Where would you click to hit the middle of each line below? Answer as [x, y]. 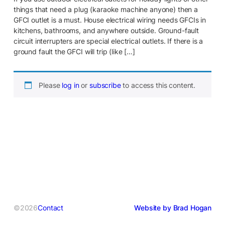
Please [50, 85]
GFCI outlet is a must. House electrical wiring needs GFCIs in [110, 20]
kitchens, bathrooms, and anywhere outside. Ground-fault [106, 30]
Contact [51, 207]
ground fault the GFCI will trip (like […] [74, 51]
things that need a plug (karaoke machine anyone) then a [105, 9]
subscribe [105, 85]
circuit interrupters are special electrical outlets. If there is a [108, 41]
